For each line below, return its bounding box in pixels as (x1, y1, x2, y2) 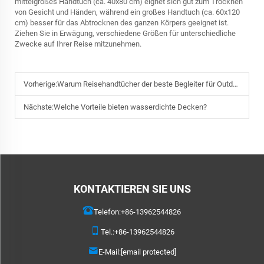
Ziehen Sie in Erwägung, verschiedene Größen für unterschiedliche (15, 29, 236, 38)
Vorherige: (24, 80, 57, 88)
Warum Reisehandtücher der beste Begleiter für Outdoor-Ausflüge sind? (57, 80, 233, 88)
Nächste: (24, 103, 54, 111)
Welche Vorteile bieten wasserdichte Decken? (54, 103, 207, 111)
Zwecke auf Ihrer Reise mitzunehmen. (15, 39, 141, 48)
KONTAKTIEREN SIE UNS (73, 183, 191, 195)
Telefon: (94, 207, 121, 216)
